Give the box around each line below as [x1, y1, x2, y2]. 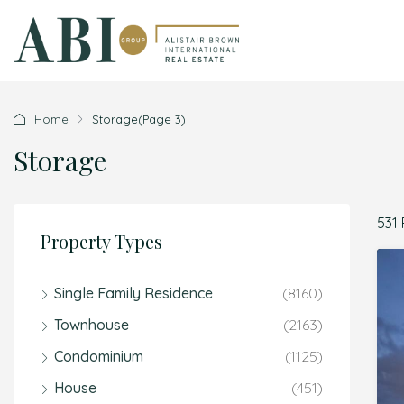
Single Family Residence [54, 284, 213, 302]
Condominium [54, 347, 143, 365]
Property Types [41, 229, 162, 253]
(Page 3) [138, 112, 186, 126]
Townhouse [54, 316, 129, 334]
